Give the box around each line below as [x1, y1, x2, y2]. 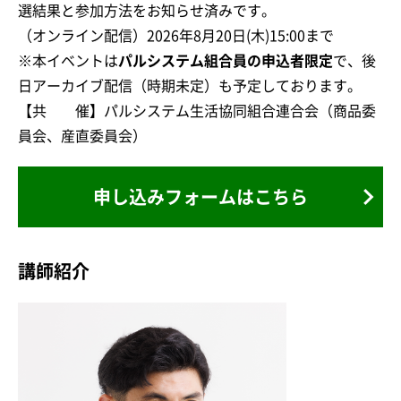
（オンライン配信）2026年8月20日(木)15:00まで [18, 28, 334, 43]
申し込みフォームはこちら [93, 187, 308, 206]
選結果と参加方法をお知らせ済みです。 [18, 3, 276, 18]
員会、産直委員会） [18, 128, 147, 143]
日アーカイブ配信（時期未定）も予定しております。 [18, 78, 362, 93]
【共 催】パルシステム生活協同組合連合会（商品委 [18, 103, 376, 118]
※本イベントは [18, 53, 118, 68]
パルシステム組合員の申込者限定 [118, 53, 333, 68]
